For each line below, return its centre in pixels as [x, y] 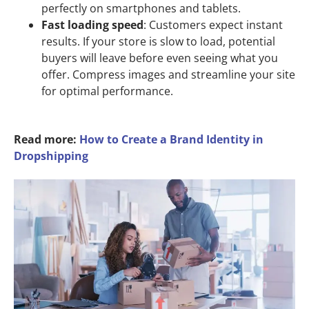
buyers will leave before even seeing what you [160, 58]
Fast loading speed [92, 24]
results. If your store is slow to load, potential [158, 41]
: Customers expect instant [213, 24]
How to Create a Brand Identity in [171, 139]
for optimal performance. [107, 91]
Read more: [47, 139]
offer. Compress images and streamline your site [168, 74]
